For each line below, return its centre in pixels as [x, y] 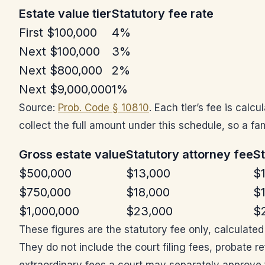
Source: [38, 108]
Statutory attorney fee [190, 154]
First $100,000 [58, 33]
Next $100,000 [59, 51]
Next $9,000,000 [65, 89]
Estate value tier [65, 14]
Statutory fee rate [163, 14]
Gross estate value [72, 154]
